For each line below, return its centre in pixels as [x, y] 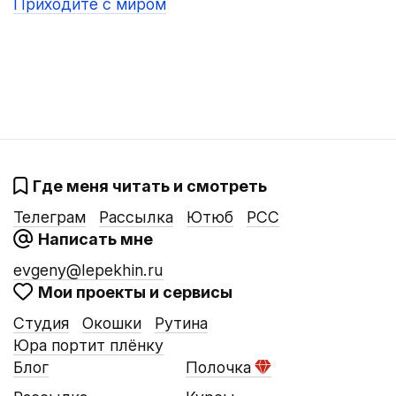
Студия [41, 324]
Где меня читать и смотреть [150, 186]
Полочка [218, 368]
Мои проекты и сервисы [135, 293]
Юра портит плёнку [88, 346]
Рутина [181, 324]
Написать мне [95, 239]
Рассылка [136, 217]
